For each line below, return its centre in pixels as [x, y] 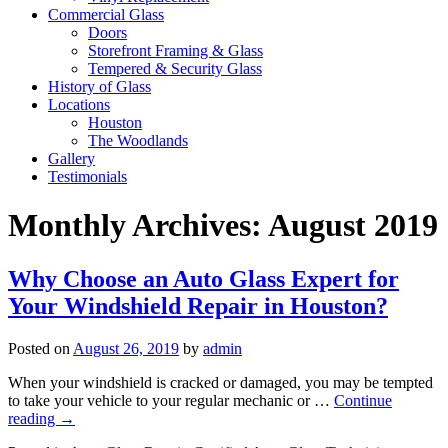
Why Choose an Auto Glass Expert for [203, 278]
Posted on [39, 348]
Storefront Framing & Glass [175, 50]
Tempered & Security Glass [175, 68]
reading [33, 418]
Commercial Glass [106, 14]
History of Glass [99, 86]
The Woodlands [138, 140]
